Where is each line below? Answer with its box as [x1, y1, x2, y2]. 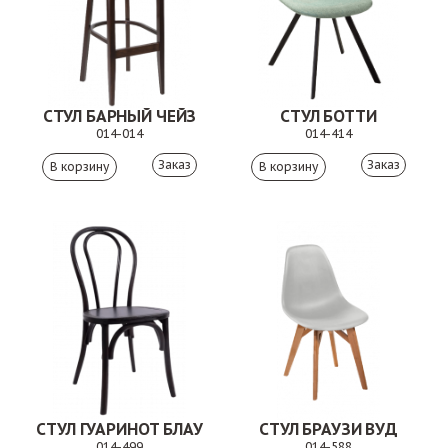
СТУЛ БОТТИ [280, 106, 377, 126]
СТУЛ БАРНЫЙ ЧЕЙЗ [42, 106, 197, 126]
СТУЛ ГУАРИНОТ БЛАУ [36, 419, 203, 439]
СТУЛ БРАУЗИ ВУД [259, 419, 398, 439]
